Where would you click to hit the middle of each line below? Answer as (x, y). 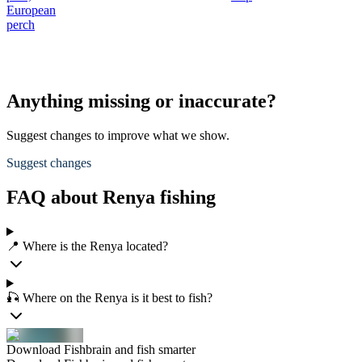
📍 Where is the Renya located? (87, 246)
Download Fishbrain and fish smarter (101, 349)
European (31, 11)
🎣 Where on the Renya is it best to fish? (109, 298)
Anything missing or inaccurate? (141, 101)
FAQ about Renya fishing (111, 198)
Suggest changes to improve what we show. (118, 136)
